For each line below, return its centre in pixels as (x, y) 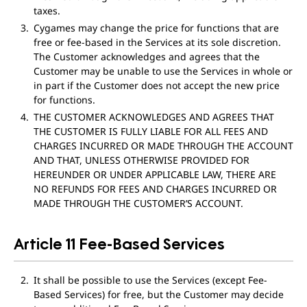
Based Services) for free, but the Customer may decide (158, 294)
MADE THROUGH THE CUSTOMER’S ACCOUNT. (138, 203)
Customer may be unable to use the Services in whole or (163, 71)
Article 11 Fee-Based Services (119, 243)
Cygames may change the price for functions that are (156, 28)
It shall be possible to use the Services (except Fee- (150, 280)
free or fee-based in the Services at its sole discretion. (157, 42)
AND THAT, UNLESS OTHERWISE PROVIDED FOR (141, 160)
